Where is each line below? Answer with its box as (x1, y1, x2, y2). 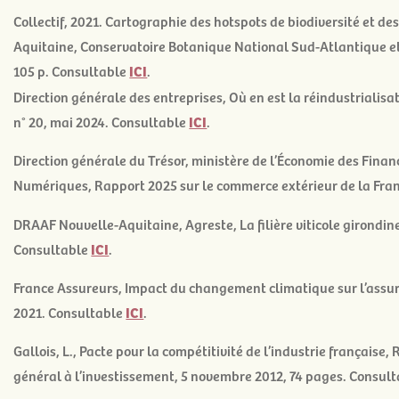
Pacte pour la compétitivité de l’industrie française (79, 340, 387, 361)
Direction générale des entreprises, (13, 85, 230, 106)
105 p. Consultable (13, 60, 130, 80)
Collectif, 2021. (13, 10, 106, 30)
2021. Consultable (13, 302, 126, 322)
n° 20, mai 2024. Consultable (13, 110, 190, 131)
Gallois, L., (13, 340, 80, 361)
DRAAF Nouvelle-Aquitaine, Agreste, (13, 213, 240, 233)
